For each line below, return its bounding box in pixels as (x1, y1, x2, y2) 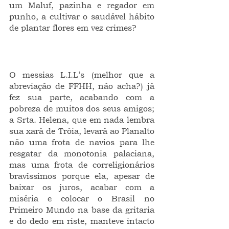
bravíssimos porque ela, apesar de (9, 171, 154, 181)
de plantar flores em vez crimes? (9, 22, 136, 33)
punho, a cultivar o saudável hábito (9, 11, 154, 21)
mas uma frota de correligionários (9, 159, 154, 170)
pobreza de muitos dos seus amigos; (9, 103, 154, 113)
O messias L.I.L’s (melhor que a (9, 70, 154, 80)
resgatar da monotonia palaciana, (9, 148, 154, 158)
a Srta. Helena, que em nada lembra (9, 114, 154, 125)
